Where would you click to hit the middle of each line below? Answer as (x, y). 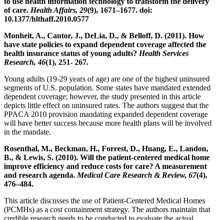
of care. (17, 10)
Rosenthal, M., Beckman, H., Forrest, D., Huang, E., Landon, (106, 148)
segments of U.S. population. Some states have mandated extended (107, 87)
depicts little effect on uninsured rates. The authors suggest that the (106, 105)
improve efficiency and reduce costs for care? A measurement (105, 166)
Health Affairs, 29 (59, 10)
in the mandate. (27, 132)
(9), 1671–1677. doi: (120, 10)
